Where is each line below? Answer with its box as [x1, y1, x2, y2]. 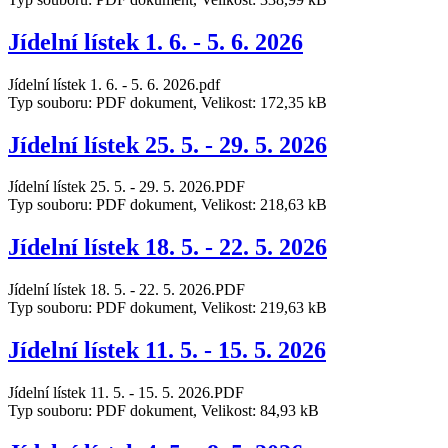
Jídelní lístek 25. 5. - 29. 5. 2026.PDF [8, 178, 245, 196]
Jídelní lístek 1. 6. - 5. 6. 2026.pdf [8, 75, 220, 93]
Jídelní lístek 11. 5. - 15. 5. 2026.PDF [8, 384, 244, 402]
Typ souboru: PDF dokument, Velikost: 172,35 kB [8, 93, 327, 111]
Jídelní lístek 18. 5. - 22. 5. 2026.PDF [8, 281, 245, 299]
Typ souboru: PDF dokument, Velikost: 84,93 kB [8, 402, 319, 420]
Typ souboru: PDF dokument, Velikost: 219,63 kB [8, 299, 327, 317]
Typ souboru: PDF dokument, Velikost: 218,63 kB [8, 196, 327, 214]
